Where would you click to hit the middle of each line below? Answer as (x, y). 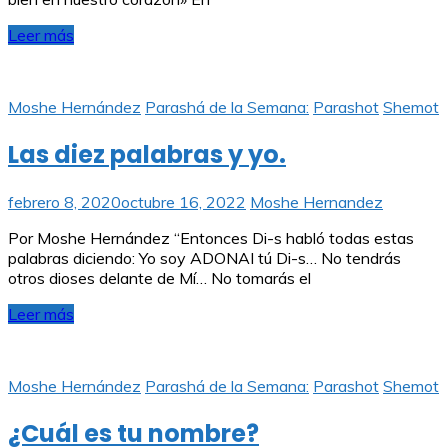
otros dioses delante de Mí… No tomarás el (159, 277)
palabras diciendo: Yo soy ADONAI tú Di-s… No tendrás (204, 257)
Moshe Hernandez (316, 201)
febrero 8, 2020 (64, 201)
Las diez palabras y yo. (147, 154)
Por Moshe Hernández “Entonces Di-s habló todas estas (211, 237)
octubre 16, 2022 (183, 201)
